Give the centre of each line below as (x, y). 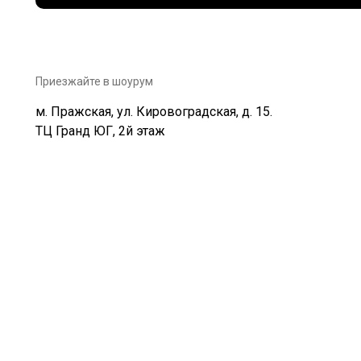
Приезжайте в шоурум (94, 82)
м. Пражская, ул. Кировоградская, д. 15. (154, 112)
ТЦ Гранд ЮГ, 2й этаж (100, 131)
